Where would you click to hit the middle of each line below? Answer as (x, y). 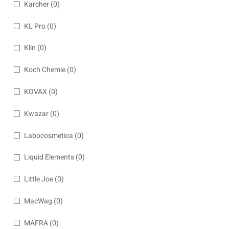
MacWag (38, 201)
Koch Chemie (45, 70)
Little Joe (39, 179)
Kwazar (36, 113)
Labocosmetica (49, 135)
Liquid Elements (49, 157)
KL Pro (35, 26)
